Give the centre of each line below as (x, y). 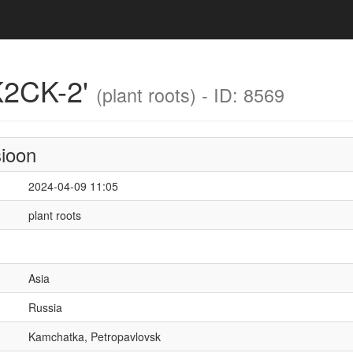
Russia (45, 307)
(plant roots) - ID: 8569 (190, 95)
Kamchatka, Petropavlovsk (94, 336)
